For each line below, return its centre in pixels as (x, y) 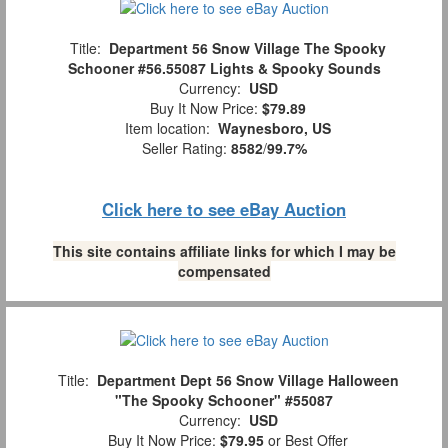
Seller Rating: (186, 148)
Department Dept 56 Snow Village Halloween (247, 379)
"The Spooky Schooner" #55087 (224, 399)
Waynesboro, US (274, 128)
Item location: (167, 128)
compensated (224, 271)
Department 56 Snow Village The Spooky (247, 48)
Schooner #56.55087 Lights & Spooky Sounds (224, 68)
